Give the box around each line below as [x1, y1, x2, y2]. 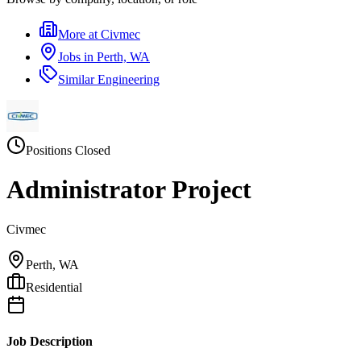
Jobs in [58, 50, 97, 64]
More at [58, 27, 101, 41]
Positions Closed [26, 143, 110, 157]
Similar [58, 73, 98, 86]
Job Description [6, 334, 93, 349]
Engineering [98, 73, 160, 86]
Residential [26, 280, 82, 294]
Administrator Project [6, 175, 251, 205]
